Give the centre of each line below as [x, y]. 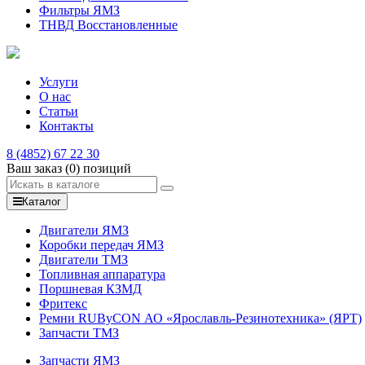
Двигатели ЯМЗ [84, 230]
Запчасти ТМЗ [79, 333]
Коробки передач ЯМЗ [101, 245]
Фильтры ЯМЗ [79, 10]
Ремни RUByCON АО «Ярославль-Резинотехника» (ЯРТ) [200, 318]
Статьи [59, 111]
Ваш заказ [36, 168]
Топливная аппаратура [102, 274]
